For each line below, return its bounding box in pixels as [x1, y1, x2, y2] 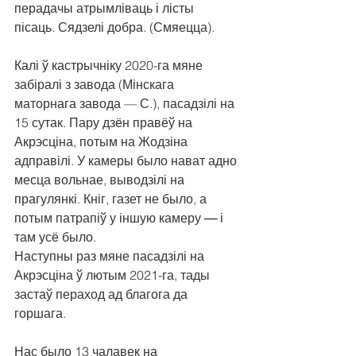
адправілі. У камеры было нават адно [14, 153, 240, 169]
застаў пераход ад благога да [14, 286, 191, 303]
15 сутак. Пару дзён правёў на [14, 114, 195, 131]
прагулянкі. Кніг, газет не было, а [14, 191, 210, 207]
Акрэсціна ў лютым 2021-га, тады [14, 267, 213, 284]
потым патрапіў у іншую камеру [14, 210, 204, 226]
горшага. [14, 305, 66, 322]
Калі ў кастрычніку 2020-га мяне [14, 57, 206, 74]
